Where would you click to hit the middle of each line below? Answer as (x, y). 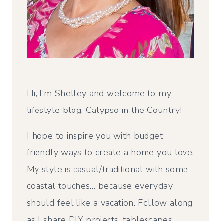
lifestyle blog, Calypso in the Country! (104, 110)
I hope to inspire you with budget (95, 135)
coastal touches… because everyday (100, 186)
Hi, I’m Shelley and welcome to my (99, 93)
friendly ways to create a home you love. (110, 152)
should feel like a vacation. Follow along (110, 203)
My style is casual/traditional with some (108, 169)
